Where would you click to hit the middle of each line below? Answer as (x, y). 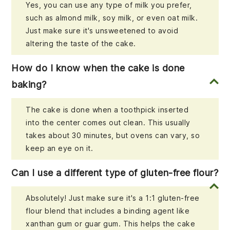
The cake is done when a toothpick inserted (107, 110)
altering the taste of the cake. (81, 44)
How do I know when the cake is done (98, 68)
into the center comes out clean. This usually (108, 123)
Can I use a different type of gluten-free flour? (115, 173)
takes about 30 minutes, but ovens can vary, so (113, 136)
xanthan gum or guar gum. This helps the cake (111, 224)
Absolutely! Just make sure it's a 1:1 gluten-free (113, 198)
